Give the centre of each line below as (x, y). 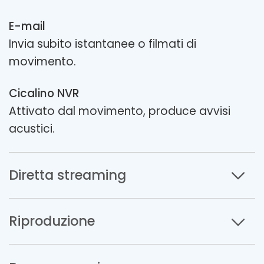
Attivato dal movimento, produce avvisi (120, 111)
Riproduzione (52, 221)
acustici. (32, 128)
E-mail (27, 27)
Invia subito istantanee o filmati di (103, 44)
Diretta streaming (67, 175)
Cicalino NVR (44, 93)
